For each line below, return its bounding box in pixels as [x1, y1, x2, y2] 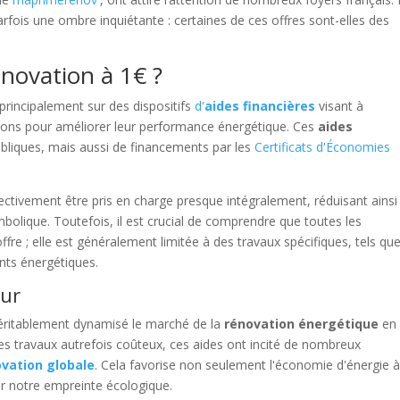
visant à [315, 97, 364, 115]
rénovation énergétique [224, 315, 379, 333]
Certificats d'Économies [254, 138, 391, 156]
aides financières [204, 97, 316, 115]
